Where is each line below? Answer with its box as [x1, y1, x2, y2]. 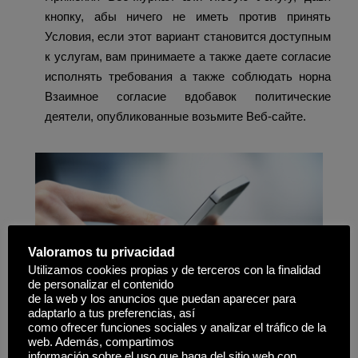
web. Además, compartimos [28, 336, 174, 348]
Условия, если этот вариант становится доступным [44, 30, 332, 44]
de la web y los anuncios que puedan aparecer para [28, 292, 296, 305]
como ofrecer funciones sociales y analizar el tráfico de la [28, 321, 326, 334]
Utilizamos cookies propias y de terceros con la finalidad [28, 264, 320, 276]
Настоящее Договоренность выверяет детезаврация [26, 340, 332, 355]
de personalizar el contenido [28, 278, 173, 291]
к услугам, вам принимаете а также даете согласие [44, 50, 332, 64]
